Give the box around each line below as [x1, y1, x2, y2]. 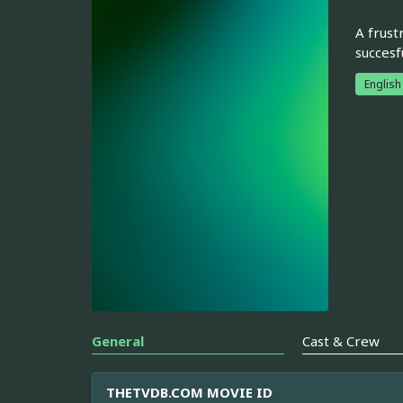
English [363, 76, 401, 92]
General [92, 332, 144, 351]
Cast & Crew [302, 332, 381, 351]
